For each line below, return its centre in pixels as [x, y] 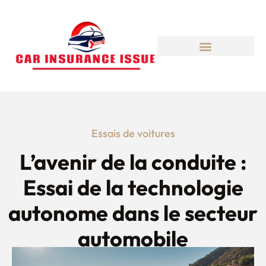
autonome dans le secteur [133, 213]
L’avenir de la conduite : [133, 161]
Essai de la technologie [133, 187]
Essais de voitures [133, 133]
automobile [133, 238]
